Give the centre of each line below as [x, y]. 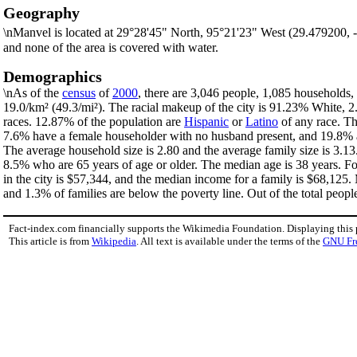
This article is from [50, 241]
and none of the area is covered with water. [111, 47]
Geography [41, 13]
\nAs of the [33, 93]
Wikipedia [114, 241]
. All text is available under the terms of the [229, 241]
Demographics [53, 77]
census [79, 93]
